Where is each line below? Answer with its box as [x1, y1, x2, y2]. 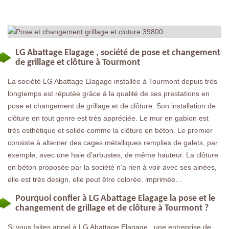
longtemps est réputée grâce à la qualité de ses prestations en [8, 89, 210, 98]
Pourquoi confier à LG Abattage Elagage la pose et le [15, 194, 215, 203]
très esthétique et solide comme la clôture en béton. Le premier [8, 126, 213, 134]
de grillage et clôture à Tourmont [15, 58, 140, 67]
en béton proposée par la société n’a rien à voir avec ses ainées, [8, 163, 217, 171]
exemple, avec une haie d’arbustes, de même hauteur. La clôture [8, 151, 218, 159]
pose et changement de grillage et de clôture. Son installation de [8, 102, 216, 110]
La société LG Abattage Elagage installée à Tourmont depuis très [8, 77, 217, 85]
